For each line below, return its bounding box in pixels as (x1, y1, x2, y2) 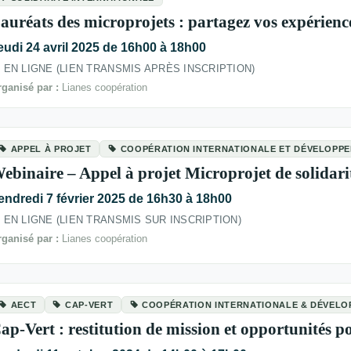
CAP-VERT (65, 299, 114, 309)
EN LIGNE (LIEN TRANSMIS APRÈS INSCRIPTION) (3, 62, 255, 74)
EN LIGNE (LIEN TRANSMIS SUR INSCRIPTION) (3, 213, 241, 226)
